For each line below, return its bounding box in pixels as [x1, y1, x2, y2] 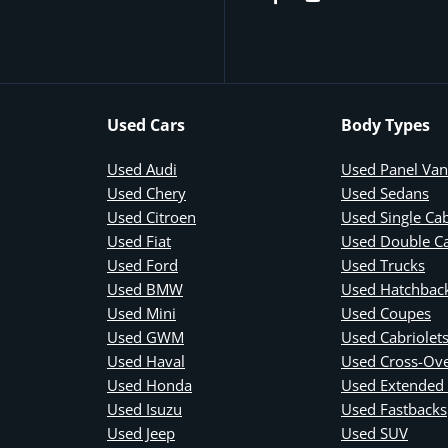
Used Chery [107, 182, 186, 203]
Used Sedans [341, 182, 429, 203]
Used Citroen [107, 206, 196, 227]
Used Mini [107, 302, 176, 323]
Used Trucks [341, 254, 425, 275]
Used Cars [107, 113, 185, 136]
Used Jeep [107, 422, 175, 443]
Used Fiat [107, 230, 171, 251]
